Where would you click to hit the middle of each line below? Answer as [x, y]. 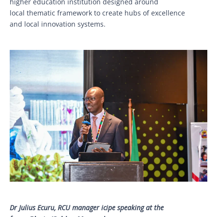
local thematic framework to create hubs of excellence [97, 13]
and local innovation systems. [59, 24]
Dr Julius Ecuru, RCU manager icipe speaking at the [87, 208]
